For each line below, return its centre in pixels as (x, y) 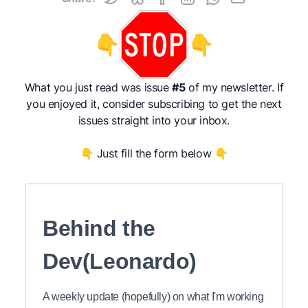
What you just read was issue (98, 88)
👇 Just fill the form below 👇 (154, 154)
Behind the (99, 229)
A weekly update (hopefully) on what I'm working (153, 297)
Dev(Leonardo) (120, 262)
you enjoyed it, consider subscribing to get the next (154, 104)
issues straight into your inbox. (154, 121)
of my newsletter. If (234, 88)
